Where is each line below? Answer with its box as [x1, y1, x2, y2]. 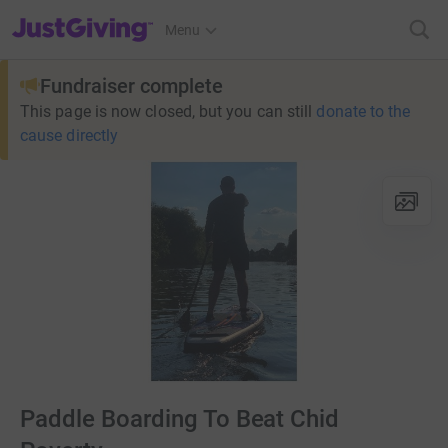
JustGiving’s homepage [11, 9, 156, 25]
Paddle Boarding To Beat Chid [20, 405, 340, 434]
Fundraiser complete [40, 74, 223, 98]
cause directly [20, 126, 119, 145]
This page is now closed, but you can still [20, 102, 313, 121]
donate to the [316, 102, 411, 121]
